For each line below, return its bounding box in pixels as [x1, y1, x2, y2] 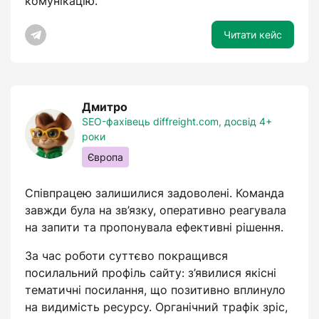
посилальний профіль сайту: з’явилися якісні [25, 266, 276, 280]
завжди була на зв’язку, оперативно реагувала [25, 203, 286, 217]
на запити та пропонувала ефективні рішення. [25, 220, 283, 234]
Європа [88, 151, 123, 163]
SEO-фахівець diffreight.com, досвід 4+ [82, 115, 272, 127]
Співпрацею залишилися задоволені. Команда [25, 186, 284, 200]
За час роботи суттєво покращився [25, 249, 228, 263]
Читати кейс [224, 28, 282, 41]
